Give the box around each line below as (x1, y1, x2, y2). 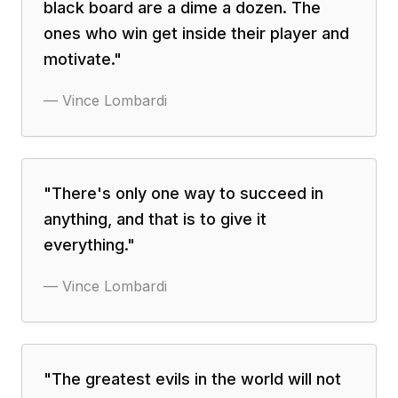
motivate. (44, 50, 114, 68)
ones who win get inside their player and (44, 24, 349, 43)
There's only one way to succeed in (52, 184, 323, 203)
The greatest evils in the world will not (52, 370, 341, 388)
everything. (44, 235, 127, 254)
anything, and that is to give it (44, 210, 267, 228)
